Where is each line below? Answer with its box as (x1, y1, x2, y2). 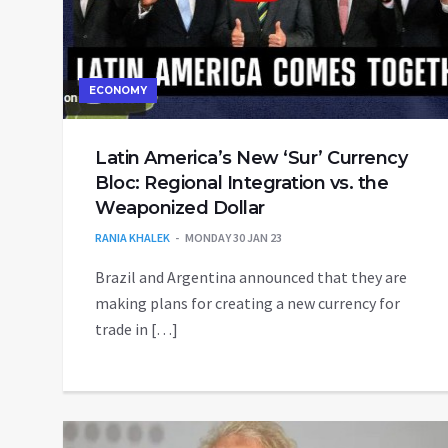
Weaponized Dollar (95, 197, 265, 220)
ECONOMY (89, 84, 147, 98)
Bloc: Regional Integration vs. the (95, 172, 388, 195)
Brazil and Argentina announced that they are (95, 267, 407, 288)
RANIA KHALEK (95, 230, 170, 246)
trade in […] (95, 319, 178, 340)
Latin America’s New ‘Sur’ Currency (95, 147, 407, 170)
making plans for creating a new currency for (95, 293, 400, 314)
